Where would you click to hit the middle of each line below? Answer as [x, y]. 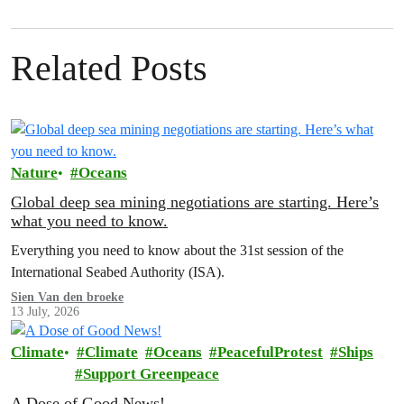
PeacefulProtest [270, 353]
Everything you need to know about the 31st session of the [177, 250]
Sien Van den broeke [67, 297]
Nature [34, 173]
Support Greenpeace [151, 374]
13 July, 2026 [45, 312]
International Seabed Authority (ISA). [118, 272]
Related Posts [109, 68]
